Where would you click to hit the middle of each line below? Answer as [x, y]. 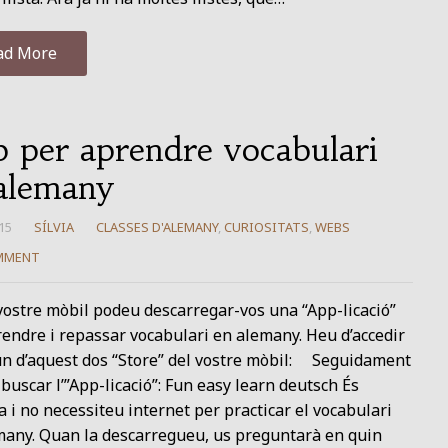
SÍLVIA [53, 227]
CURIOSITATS [266, 227]
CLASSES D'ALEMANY [156, 227]
